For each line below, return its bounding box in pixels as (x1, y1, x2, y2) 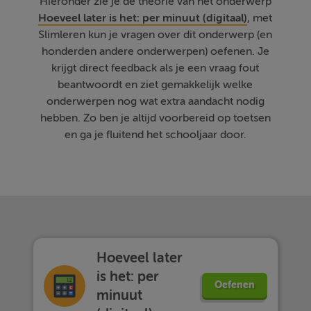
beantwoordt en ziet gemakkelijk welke (58, 78, 253, 91)
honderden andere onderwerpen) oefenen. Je (41, 45, 269, 58)
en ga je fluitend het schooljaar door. (64, 128, 246, 141)
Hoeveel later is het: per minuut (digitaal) (38, 12, 248, 24)
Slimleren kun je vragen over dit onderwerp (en (38, 28, 273, 41)
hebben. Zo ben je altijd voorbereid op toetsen (40, 112, 271, 124)
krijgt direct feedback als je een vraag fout (51, 62, 260, 74)
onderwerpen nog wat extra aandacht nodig (46, 95, 264, 108)
